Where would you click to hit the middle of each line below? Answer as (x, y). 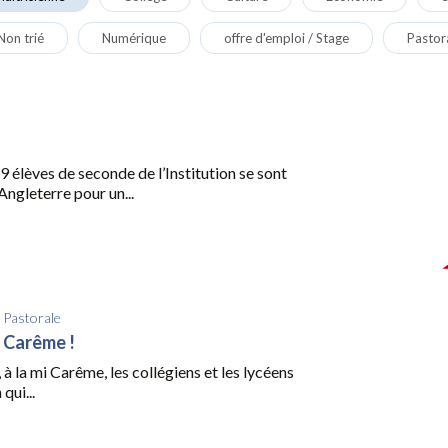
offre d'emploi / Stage (286, 38)
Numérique (134, 38)
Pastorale (32, 317)
